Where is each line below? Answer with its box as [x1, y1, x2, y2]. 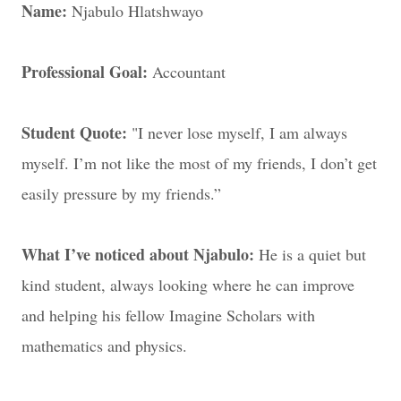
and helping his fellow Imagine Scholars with [21, 304, 315, 326]
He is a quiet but [254, 243, 366, 265]
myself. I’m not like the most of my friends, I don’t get [21, 152, 377, 174]
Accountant [148, 61, 226, 82]
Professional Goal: [21, 60, 148, 83]
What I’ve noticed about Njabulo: [21, 243, 254, 266]
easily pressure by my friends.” [21, 183, 221, 204]
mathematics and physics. [21, 335, 187, 356]
